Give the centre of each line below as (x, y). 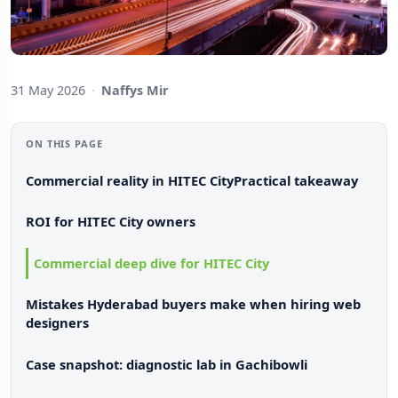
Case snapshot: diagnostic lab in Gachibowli (167, 364)
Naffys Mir (135, 90)
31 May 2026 (48, 90)
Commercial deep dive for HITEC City (151, 263)
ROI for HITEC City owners (111, 222)
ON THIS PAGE (64, 143)
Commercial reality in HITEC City (130, 180)
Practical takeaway (296, 180)
